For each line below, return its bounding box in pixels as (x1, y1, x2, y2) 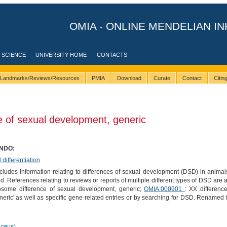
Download (117, 75, 141, 82)
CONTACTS (97, 52, 128, 58)
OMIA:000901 (144, 185, 185, 193)
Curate (153, 75, 170, 82)
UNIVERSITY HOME (35, 52, 87, 58)
